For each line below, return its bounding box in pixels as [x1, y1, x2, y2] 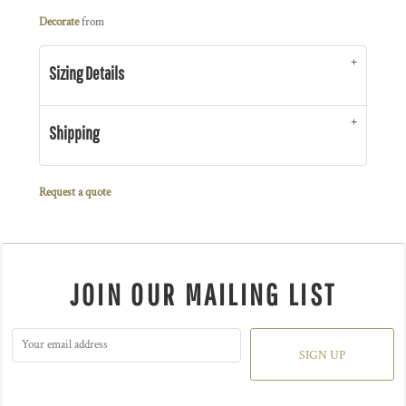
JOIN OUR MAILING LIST [69, 277, 337, 312]
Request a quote [39, 185, 111, 200]
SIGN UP [299, 347, 346, 364]
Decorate [39, 14, 79, 30]
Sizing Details [49, 63, 124, 83]
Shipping [49, 122, 99, 143]
